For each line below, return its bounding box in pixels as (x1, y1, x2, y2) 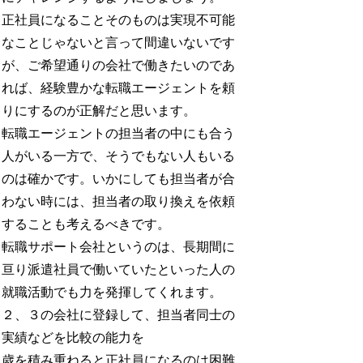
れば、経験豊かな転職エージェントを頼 (2, 80, 236, 95)
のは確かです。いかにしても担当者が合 (2, 171, 236, 186)
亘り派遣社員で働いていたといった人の (2, 262, 236, 276)
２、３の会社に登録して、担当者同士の (2, 307, 236, 322)
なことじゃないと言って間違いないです (2, 35, 236, 49)
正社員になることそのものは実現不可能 (2, 12, 236, 27)
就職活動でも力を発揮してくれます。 (2, 284, 223, 299)
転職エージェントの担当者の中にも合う (2, 126, 236, 140)
